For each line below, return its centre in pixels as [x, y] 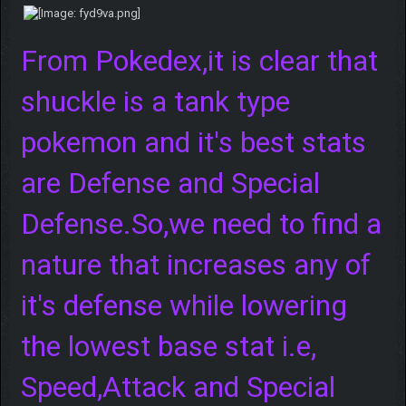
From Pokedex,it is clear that [199, 60]
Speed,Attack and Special [178, 387]
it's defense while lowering [184, 305]
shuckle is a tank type [155, 101]
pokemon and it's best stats [193, 142]
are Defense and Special [170, 183]
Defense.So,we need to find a [201, 223]
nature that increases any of [195, 264]
